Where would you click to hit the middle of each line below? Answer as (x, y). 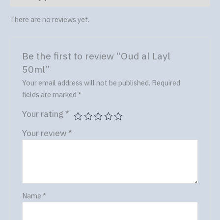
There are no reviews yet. (50, 20)
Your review (45, 133)
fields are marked (50, 95)
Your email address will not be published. (86, 83)
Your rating (44, 114)
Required (166, 83)
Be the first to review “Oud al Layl (96, 56)
